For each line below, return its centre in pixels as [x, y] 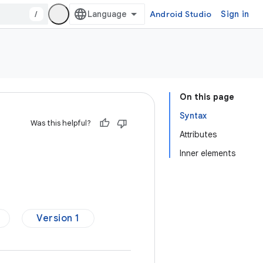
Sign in [235, 14]
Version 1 [58, 218]
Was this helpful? [61, 123]
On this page [207, 97]
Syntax [193, 116]
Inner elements [208, 153]
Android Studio [181, 14]
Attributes [198, 134]
